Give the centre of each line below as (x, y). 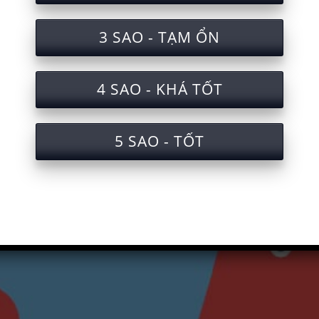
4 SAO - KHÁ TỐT (159, 89)
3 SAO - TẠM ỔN (159, 37)
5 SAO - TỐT (159, 141)
